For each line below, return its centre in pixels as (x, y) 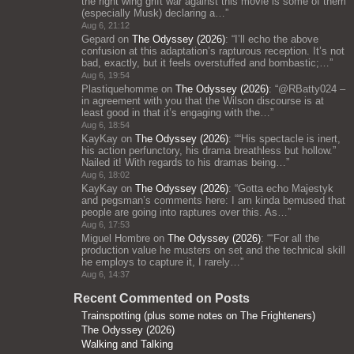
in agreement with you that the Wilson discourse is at (203, 101)
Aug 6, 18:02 (105, 175)
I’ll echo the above (277, 39)
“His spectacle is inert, (289, 139)
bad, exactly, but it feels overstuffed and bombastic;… (205, 63)
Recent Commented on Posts (162, 298)
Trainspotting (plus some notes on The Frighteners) (198, 316)
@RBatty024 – (312, 89)
